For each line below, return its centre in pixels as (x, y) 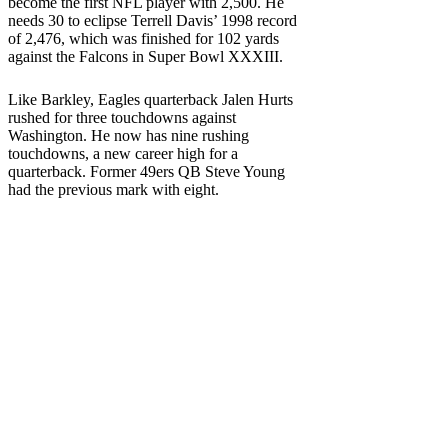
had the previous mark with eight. (113, 189)
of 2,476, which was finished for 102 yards (143, 38)
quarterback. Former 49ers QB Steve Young (146, 171)
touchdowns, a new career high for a (123, 153)
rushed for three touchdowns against (122, 117)
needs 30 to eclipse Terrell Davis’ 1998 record (152, 20)
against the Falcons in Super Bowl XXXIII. (145, 56)
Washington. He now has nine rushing (128, 135)
